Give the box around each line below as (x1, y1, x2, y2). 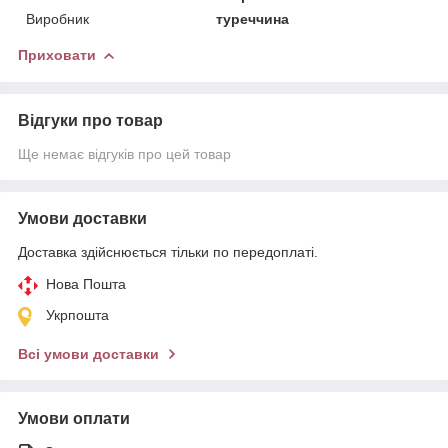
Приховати (18, 46, 96, 63)
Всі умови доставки (18, 345, 159, 362)
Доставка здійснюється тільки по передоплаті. (18, 243, 318, 260)
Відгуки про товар (18, 111, 163, 129)
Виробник (26, 10, 89, 27)
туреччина (216, 10, 290, 27)
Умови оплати (18, 409, 130, 427)
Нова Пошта (46, 275, 126, 292)
